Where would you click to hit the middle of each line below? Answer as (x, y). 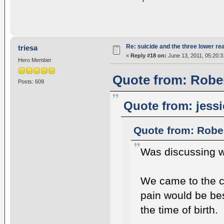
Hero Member (34, 60)
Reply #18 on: (148, 55)
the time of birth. (179, 210)
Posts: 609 (31, 82)
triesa (28, 47)
